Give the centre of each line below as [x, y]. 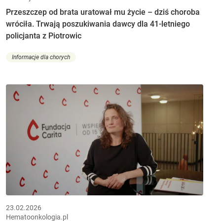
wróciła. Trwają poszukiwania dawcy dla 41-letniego [98, 24]
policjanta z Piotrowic [44, 36]
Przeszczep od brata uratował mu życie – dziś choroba [103, 12]
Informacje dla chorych [41, 57]
